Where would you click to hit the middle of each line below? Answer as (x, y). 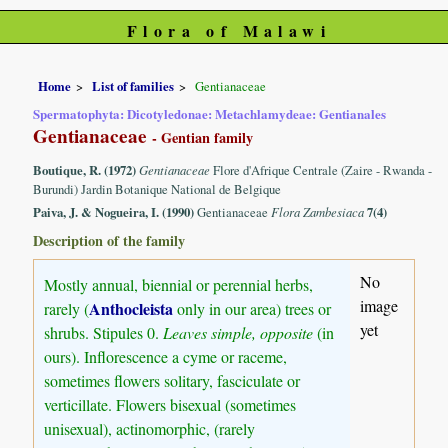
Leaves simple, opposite (238, 332)
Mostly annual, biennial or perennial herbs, (179, 284)
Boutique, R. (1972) (85, 170)
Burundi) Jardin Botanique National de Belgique (157, 189)
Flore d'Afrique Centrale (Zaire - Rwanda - (323, 170)
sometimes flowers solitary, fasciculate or (172, 380)
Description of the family (109, 240)
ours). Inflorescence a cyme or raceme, (166, 356)
